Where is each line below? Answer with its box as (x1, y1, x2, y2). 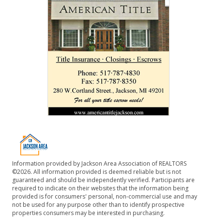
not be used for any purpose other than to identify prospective (12, 201, 185, 209)
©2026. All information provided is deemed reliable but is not (12, 168, 181, 176)
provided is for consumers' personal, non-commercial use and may (12, 192, 197, 201)
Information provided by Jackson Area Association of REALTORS (12, 159, 186, 168)
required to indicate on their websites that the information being (12, 184, 188, 193)
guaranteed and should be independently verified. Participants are (12, 176, 195, 185)
